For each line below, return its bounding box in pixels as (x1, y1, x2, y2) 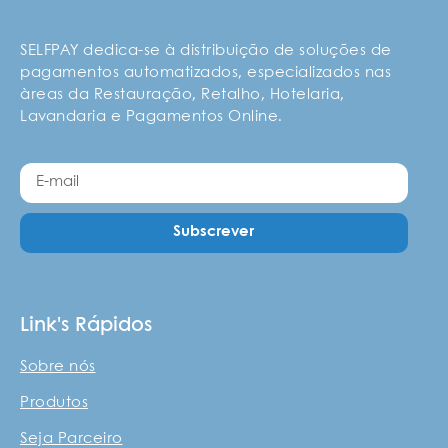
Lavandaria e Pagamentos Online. (20, 110, 283, 125)
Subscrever (173, 225, 255, 240)
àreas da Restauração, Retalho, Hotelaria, (20, 88, 345, 103)
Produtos (20, 396, 88, 411)
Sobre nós (20, 359, 96, 374)
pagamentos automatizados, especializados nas (20, 66, 391, 81)
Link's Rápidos (20, 315, 152, 335)
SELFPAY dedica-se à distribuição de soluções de (20, 44, 392, 59)
